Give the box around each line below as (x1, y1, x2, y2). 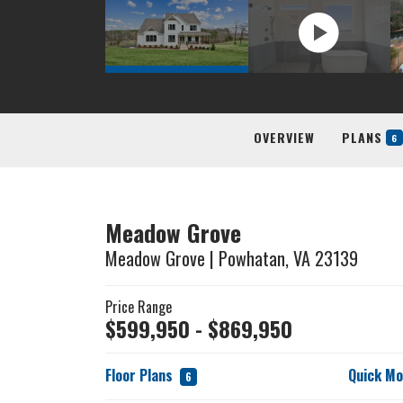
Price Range (105, 295, 172, 318)
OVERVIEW (253, 128, 315, 147)
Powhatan (219, 244, 285, 272)
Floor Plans (105, 363, 176, 386)
